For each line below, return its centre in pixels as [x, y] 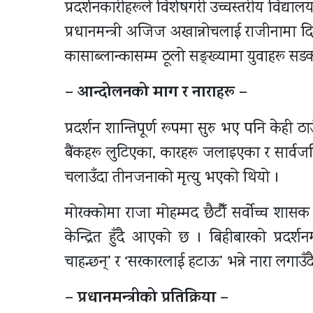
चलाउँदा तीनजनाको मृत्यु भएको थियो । [172, 178]
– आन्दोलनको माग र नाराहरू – [156, 93]
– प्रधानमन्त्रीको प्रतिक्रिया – [147, 299]
